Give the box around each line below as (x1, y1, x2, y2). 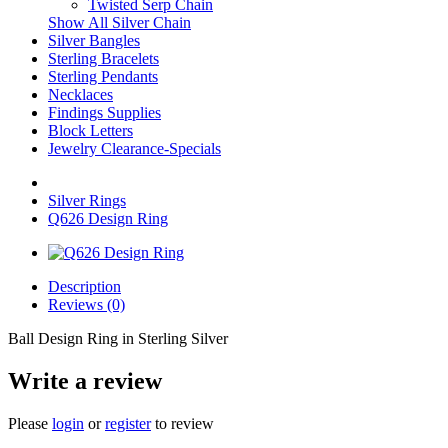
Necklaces (48, 86, 113, 103)
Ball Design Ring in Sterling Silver (8, 330, 228, 347)
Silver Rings (48, 192, 126, 209)
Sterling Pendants (48, 68, 158, 85)
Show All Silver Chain (48, 14, 191, 31)
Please (8, 414, 52, 432)
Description (48, 278, 121, 295)
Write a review (8, 367, 162, 394)
